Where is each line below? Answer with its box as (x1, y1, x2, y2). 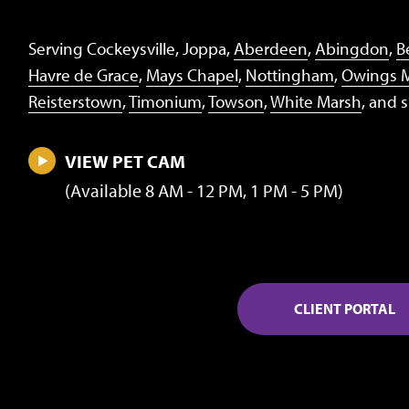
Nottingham (246, 63, 334, 86)
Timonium (129, 89, 202, 112)
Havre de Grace (28, 63, 139, 86)
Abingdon (315, 37, 389, 59)
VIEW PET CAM (65, 149, 185, 173)
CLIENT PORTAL (293, 299, 395, 318)
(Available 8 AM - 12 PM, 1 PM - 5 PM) (65, 178, 343, 202)
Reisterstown (28, 89, 122, 112)
